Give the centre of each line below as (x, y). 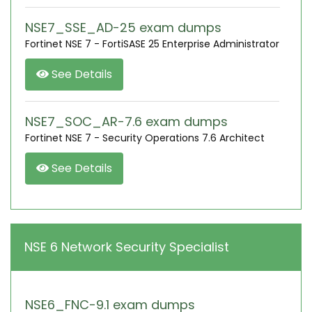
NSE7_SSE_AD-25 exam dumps (123, 28)
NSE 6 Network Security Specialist (127, 247)
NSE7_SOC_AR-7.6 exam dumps (126, 122)
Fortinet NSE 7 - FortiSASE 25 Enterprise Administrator (152, 44)
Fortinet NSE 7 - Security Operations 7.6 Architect (145, 138)
